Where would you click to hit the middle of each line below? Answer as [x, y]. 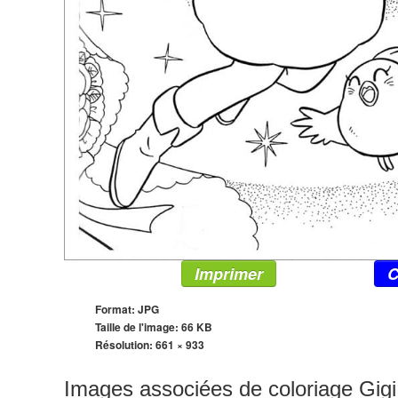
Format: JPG [127, 309]
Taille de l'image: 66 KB [154, 327]
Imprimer [229, 274]
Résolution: [125, 345]
